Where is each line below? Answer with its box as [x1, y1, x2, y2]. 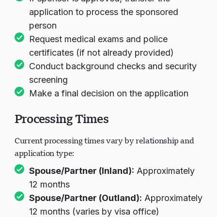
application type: [15, 148, 74, 158]
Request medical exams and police [29, 34, 168, 44]
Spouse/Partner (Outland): [29, 193, 142, 203]
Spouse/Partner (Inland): [29, 166, 134, 176]
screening [29, 75, 68, 85]
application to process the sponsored [29, 7, 178, 17]
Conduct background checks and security [29, 61, 197, 71]
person [29, 20, 57, 31]
